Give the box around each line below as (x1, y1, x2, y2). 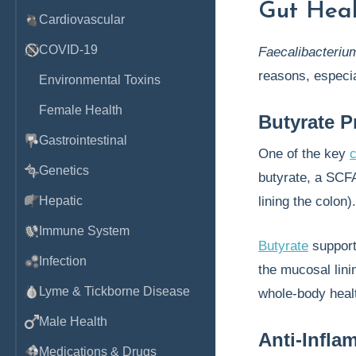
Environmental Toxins (39, 73, 161, 87)
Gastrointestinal (39, 133, 127, 147)
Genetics (39, 164, 89, 177)
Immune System (39, 224, 130, 238)
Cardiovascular (39, 13, 125, 26)
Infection (39, 254, 87, 268)
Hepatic (39, 194, 83, 207)
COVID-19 (39, 43, 98, 56)
